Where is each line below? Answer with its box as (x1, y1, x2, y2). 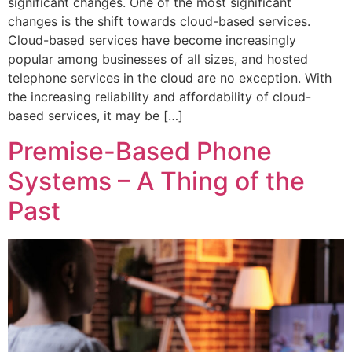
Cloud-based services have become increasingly (8, 32, 296, 49)
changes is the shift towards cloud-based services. (8, 13, 310, 30)
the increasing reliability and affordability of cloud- (8, 89, 311, 105)
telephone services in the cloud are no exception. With (8, 70, 332, 86)
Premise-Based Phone (8, 135, 272, 167)
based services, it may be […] (8, 108, 183, 124)
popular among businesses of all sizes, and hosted (8, 51, 308, 68)
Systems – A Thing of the (8, 165, 305, 196)
